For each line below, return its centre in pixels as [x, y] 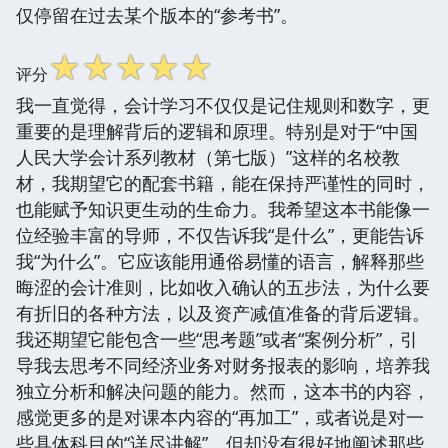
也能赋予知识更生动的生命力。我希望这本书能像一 [223, 208]
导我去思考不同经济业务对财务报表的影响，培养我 [223, 364]
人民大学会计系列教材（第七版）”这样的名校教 [208, 156]
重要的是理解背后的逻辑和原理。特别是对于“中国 [217, 130]
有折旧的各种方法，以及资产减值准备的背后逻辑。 [223, 312]
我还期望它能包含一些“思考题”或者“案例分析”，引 [217, 338]
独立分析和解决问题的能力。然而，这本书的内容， [223, 390]
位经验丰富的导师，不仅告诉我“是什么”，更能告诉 [220, 234]
